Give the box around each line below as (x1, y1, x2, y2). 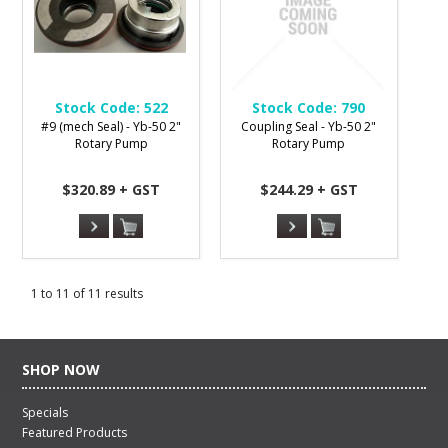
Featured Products (22, 423, 128, 441)
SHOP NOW (22, 359, 101, 379)
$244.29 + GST (259, 179, 358, 199)
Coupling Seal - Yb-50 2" (241, 117, 377, 135)
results (102, 284, 144, 302)
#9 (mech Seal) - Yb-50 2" (41, 117, 182, 135)
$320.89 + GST (62, 179, 161, 199)
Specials (22, 403, 69, 421)
